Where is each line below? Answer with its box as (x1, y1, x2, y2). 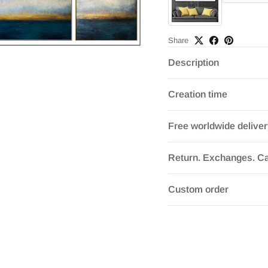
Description (167, 57, 219, 68)
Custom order (167, 184, 229, 194)
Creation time (167, 89, 227, 99)
